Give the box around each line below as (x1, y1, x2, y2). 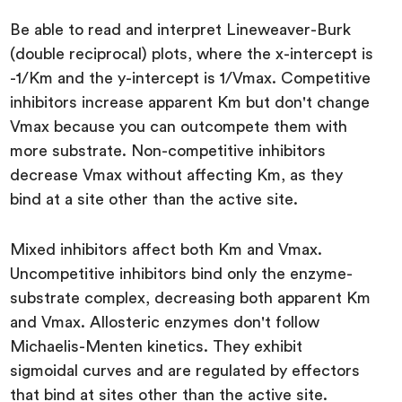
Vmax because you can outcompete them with (10, 118, 348, 135)
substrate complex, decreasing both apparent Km (10, 289, 371, 306)
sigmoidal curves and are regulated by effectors (10, 362, 361, 379)
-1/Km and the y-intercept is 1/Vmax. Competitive (10, 69, 371, 86)
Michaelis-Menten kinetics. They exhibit (10, 337, 303, 354)
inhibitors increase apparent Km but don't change (10, 93, 371, 110)
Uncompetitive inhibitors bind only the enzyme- (10, 265, 354, 282)
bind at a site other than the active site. (10, 190, 303, 207)
